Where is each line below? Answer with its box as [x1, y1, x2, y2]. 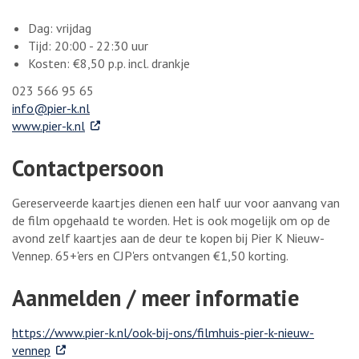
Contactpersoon [12, 152, 163, 183]
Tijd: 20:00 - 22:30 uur [28, 38, 148, 54]
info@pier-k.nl [12, 99, 90, 116]
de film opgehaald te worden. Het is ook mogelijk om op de [12, 212, 330, 228]
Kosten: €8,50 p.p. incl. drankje [28, 55, 190, 72]
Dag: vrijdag [28, 20, 91, 37]
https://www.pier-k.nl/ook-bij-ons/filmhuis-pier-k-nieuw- [12, 324, 314, 341]
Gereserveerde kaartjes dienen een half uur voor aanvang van [12, 194, 340, 211]
